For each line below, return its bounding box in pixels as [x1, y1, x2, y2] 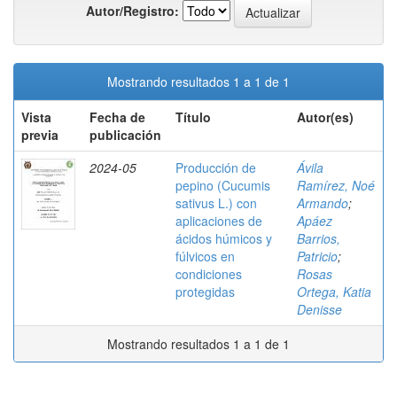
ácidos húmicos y [175, 230, 272, 247]
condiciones [175, 265, 242, 283]
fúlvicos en [175, 247, 235, 265]
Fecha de [90, 108, 145, 126]
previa [21, 126, 58, 144]
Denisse [297, 300, 342, 318]
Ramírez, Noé [297, 176, 375, 194]
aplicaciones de [175, 212, 262, 230]
